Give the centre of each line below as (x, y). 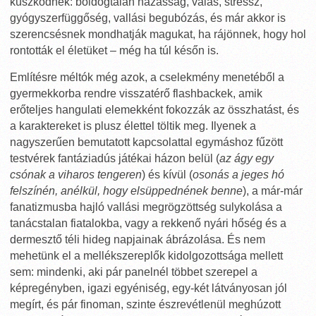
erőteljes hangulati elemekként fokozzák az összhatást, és (154, 110)
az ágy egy (247, 158)
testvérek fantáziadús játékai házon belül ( (115, 158)
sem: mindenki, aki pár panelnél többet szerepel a (134, 272)
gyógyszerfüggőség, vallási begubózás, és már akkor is (148, 18)
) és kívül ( (167, 175)
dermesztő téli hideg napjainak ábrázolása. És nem (138, 239)
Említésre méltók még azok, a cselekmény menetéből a (147, 77)
